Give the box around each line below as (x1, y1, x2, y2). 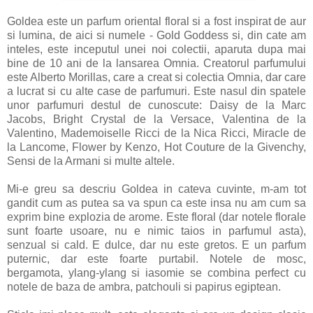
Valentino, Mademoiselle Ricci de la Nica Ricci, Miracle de (7, 126, 306, 139)
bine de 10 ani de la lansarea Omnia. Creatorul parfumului (7, 57, 306, 69)
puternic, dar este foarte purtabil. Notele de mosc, (7, 252, 306, 265)
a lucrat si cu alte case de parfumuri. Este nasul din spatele (7, 85, 306, 97)
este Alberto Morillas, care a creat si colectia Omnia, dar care (7, 71, 306, 83)
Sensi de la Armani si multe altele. (7, 154, 175, 167)
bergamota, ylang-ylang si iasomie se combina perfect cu (7, 266, 306, 279)
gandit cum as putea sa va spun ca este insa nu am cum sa (7, 196, 306, 209)
